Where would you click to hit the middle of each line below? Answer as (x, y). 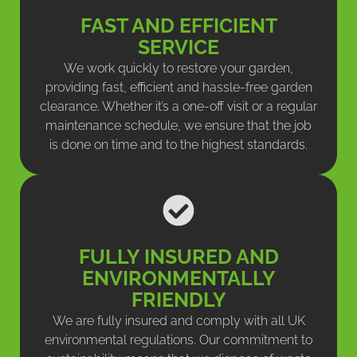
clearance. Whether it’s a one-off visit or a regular (178, 106)
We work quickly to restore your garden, (178, 68)
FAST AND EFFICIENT (178, 25)
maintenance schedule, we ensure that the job (178, 125)
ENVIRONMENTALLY (178, 278)
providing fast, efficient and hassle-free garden (178, 87)
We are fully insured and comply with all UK (178, 320)
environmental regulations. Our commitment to (178, 339)
